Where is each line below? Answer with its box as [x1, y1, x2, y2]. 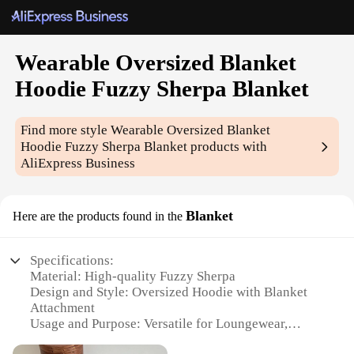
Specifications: [30, 253, 115, 269]
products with [187, 139, 268, 155]
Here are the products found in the [13, 209, 183, 224]
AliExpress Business [21, 156, 136, 171]
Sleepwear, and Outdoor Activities [30, 332, 222, 348]
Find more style [21, 122, 111, 138]
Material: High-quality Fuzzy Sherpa [30, 269, 236, 284]
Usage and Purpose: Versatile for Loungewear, [30, 316, 288, 332]
